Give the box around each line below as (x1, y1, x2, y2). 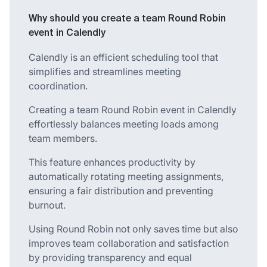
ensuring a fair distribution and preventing (29, 184, 213, 197)
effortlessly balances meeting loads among (29, 117, 219, 130)
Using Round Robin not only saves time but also (29, 222, 238, 235)
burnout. (29, 198, 66, 211)
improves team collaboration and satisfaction (29, 237, 229, 249)
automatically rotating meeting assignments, (29, 170, 223, 182)
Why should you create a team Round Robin (29, 14, 226, 24)
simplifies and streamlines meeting (29, 65, 181, 77)
